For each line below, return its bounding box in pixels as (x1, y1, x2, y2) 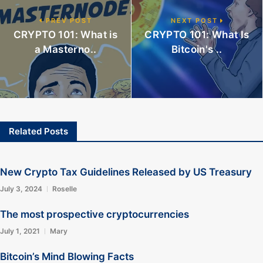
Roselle (52, 184, 77, 193)
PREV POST (43, 16, 92, 25)
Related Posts (9, 126, 68, 137)
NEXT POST (170, 16, 221, 25)
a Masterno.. (34, 43, 97, 55)
